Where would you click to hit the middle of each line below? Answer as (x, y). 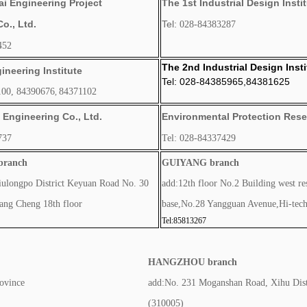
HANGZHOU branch (193, 262)
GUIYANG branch (200, 163)
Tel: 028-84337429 (198, 138)
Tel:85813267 (184, 221)
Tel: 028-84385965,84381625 (225, 82)
